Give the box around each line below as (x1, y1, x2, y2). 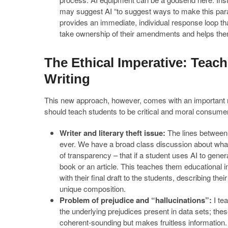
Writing (44, 71, 90, 87)
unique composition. (60, 183, 126, 194)
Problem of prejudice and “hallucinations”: (60, 194, 212, 206)
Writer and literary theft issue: (60, 127, 165, 138)
